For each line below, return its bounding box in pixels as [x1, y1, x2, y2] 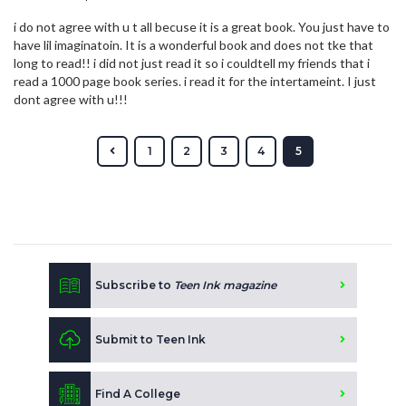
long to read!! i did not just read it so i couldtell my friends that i [14, 55, 370, 72]
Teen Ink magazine [174, 278, 276, 293]
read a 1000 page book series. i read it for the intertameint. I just [14, 73, 376, 90]
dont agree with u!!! [14, 92, 128, 108]
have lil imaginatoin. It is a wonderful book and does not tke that [14, 37, 373, 53]
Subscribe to [95, 278, 174, 293]
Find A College [95, 387, 180, 401]
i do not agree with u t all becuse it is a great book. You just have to [14, 19, 390, 35]
